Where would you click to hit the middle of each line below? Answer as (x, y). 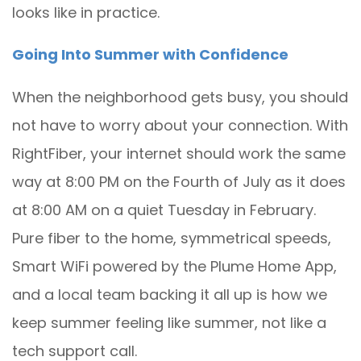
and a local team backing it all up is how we (170, 295)
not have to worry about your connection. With (180, 125)
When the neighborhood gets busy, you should (180, 97)
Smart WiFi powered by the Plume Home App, (174, 266)
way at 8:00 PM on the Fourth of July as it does (179, 182)
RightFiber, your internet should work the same (179, 154)
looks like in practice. (86, 12)
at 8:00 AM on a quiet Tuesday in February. (164, 210)
